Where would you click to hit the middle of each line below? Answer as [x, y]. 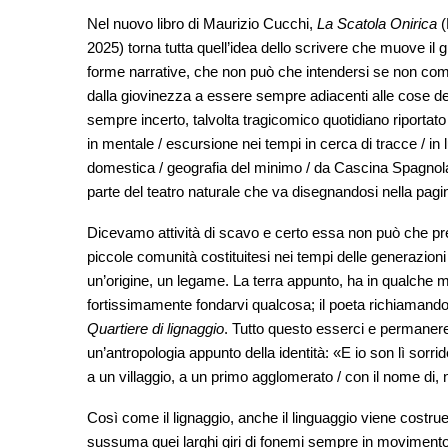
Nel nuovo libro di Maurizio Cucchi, [202, 24]
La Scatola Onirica [377, 24]
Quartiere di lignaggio [155, 329]
